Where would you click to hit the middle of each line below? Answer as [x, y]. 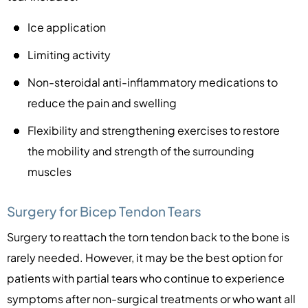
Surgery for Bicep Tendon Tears [104, 211]
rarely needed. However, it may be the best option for [145, 257]
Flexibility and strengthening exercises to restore [154, 130]
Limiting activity [69, 54]
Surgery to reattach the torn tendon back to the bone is [148, 236]
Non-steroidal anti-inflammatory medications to [153, 82]
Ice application [67, 27]
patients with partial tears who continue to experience [146, 278]
